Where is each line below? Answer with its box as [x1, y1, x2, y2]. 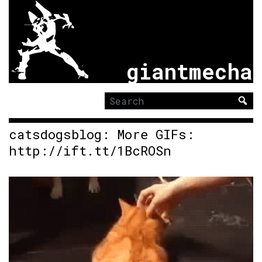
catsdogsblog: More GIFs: [9, 125, 194, 143]
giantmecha [126, 57, 253, 85]
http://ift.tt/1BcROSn [9, 142, 171, 159]
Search [104, 108, 128, 117]
